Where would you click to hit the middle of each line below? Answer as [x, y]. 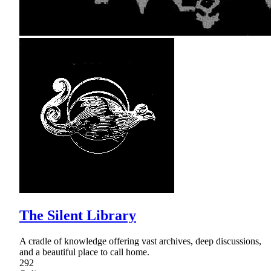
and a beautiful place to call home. [84, 252]
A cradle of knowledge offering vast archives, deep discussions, [140, 241]
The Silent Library [78, 216]
